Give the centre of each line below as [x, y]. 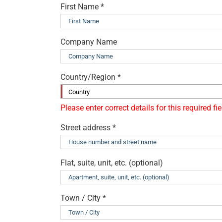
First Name [81, 6]
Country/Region [88, 77]
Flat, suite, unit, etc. [94, 163]
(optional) [146, 163]
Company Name [89, 42]
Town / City [81, 198]
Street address [85, 127]
